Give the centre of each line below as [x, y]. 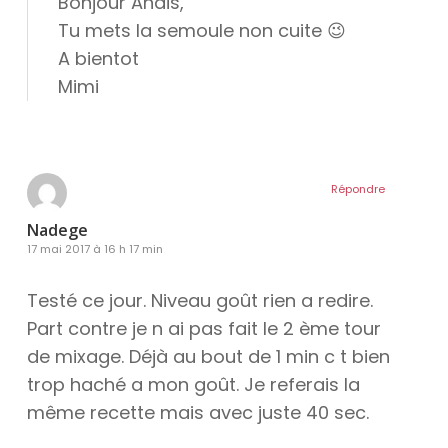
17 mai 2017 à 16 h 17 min [94, 249]
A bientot [98, 59]
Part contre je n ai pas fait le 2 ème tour [203, 329]
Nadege [57, 230]
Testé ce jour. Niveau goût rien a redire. [199, 301]
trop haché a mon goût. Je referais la [193, 385]
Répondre [358, 189]
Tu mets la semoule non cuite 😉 [201, 31]
